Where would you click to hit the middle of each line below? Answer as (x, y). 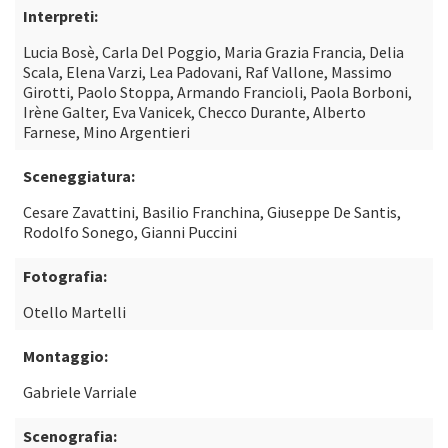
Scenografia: (70, 436)
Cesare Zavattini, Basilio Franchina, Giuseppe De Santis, (212, 212)
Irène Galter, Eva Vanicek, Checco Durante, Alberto (194, 112)
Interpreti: (60, 16)
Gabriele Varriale (80, 392)
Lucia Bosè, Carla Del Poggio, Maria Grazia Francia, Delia (213, 52)
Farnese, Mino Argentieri (106, 132)
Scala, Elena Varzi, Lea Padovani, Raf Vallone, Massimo (207, 72)
